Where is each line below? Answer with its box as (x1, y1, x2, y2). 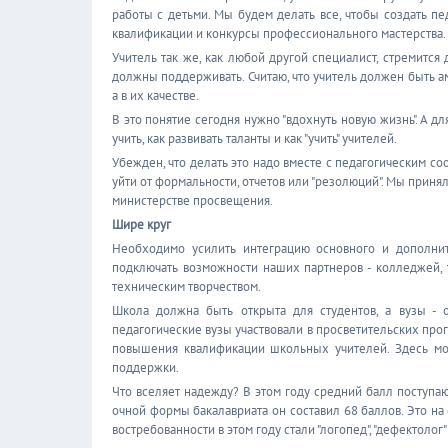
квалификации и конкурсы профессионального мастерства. (112, 25, 446, 42)
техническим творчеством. (112, 278, 261, 295)
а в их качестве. (112, 87, 199, 104)
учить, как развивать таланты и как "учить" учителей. (112, 130, 397, 147)
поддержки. (112, 359, 179, 376)
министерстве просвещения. (112, 192, 273, 209)
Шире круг (112, 216, 171, 233)
